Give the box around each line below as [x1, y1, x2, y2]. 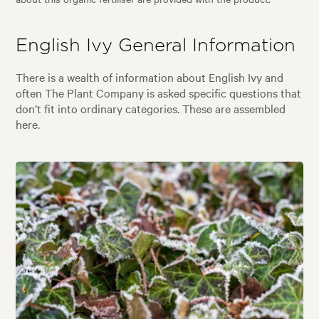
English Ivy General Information [16, 36, 296, 55]
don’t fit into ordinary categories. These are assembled [16, 100, 286, 117]
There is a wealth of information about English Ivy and [16, 69, 284, 85]
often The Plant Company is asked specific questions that [16, 85, 302, 101]
